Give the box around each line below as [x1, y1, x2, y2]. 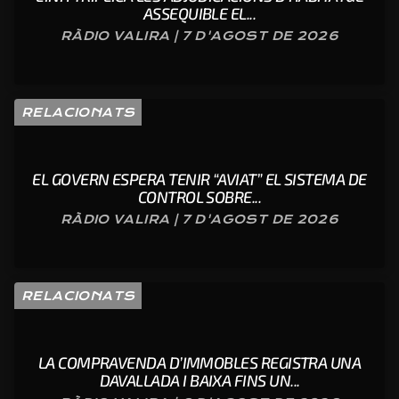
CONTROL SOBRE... [137, 187, 262, 208]
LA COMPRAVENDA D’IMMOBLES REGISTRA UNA [37, 353, 362, 373]
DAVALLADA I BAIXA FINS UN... [99, 370, 300, 391]
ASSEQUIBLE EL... [142, 4, 256, 24]
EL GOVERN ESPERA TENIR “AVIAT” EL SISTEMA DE [32, 169, 367, 190]
